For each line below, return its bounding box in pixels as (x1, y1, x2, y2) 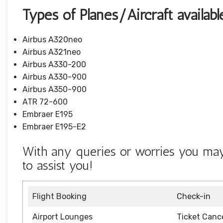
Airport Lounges (32, 212, 93, 222)
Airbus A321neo (22, 47, 81, 57)
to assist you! (22, 158, 93, 174)
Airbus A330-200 (22, 60, 86, 70)
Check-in (177, 192, 211, 202)
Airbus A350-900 (22, 85, 87, 95)
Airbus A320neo (22, 35, 82, 45)
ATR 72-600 (22, 97, 68, 107)
